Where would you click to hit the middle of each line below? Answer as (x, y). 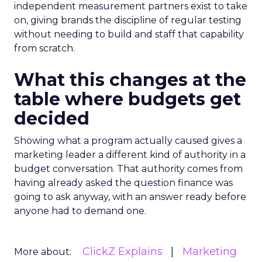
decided (52, 118)
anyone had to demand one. (80, 211)
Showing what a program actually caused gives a (128, 141)
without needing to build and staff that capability (129, 34)
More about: (43, 252)
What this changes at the (130, 80)
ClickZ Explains (123, 251)
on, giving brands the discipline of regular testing (128, 20)
